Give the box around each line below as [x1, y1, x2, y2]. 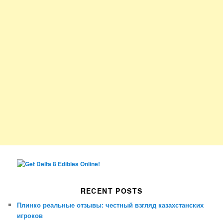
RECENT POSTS [80, 186, 143, 196]
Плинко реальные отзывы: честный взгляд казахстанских [17, 200, 204, 210]
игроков [17, 211, 43, 221]
